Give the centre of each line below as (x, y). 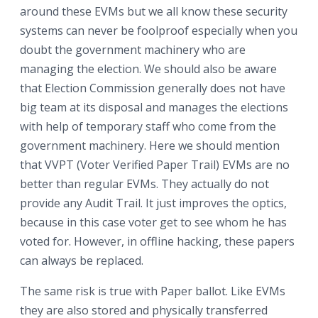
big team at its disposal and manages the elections (154, 107)
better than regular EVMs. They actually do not (144, 184)
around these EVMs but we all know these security (154, 11)
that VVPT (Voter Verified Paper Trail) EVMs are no (155, 165)
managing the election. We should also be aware (148, 69)
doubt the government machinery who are (133, 50)
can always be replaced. (82, 261)
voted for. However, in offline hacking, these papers (157, 241)
